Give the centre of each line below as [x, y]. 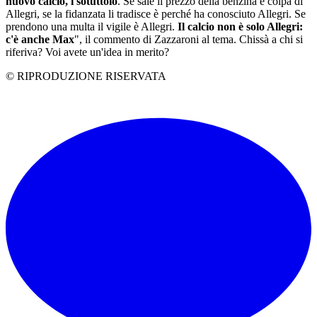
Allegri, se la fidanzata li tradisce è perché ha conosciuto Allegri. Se [156, 14]
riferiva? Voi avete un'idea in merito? [87, 52]
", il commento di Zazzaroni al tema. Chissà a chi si [189, 40]
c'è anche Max [40, 40]
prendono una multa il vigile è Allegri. [92, 27]
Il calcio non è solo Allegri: [240, 27]
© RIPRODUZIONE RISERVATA [86, 76]
